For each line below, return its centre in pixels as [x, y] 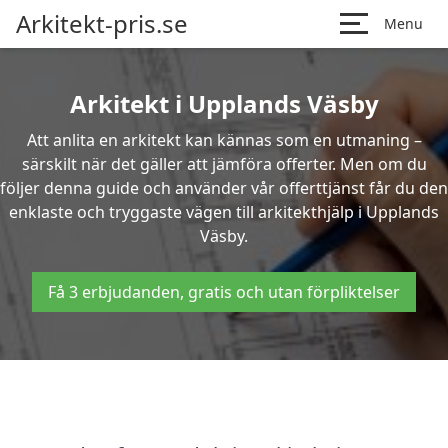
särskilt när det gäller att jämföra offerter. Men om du [224, 164]
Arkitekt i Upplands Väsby [224, 103]
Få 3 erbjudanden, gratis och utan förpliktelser [224, 292]
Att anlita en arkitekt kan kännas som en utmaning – [224, 140]
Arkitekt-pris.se [102, 23]
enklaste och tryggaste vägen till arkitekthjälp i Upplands [224, 212]
